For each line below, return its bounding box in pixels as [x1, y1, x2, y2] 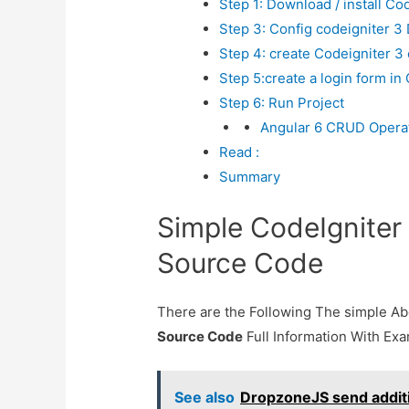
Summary [218, 168, 280, 186]
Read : [218, 143, 259, 162]
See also [174, 387, 236, 406]
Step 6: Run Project [218, 94, 344, 112]
